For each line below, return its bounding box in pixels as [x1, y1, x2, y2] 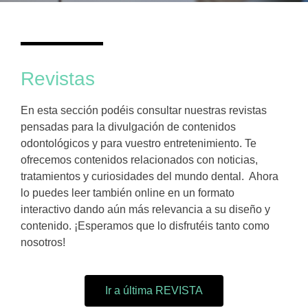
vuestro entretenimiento [125, 137, 239, 150]
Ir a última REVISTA [105, 284, 203, 296]
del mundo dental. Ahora [154, 170, 278, 183]
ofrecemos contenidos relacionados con [21, 154, 217, 166]
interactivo [21, 203, 71, 216]
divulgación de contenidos [108, 121, 236, 133]
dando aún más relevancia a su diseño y [71, 203, 270, 216]
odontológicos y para [21, 137, 125, 150]
